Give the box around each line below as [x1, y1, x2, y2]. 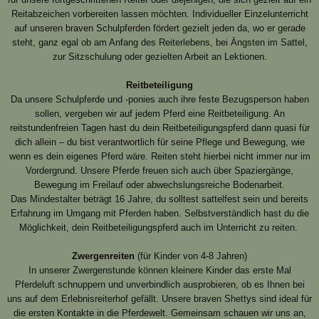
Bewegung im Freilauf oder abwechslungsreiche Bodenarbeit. [34, 179, 285, 191]
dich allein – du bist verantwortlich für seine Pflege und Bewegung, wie [14, 137, 305, 148]
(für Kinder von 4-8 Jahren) [135, 251, 247, 262]
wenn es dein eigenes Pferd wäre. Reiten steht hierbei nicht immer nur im [9, 151, 310, 162]
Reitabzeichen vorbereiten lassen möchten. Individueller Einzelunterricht [11, 9, 308, 20]
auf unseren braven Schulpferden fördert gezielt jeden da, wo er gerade [14, 23, 305, 34]
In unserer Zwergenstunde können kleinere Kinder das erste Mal [28, 265, 291, 276]
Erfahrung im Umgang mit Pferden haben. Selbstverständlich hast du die [10, 208, 309, 219]
